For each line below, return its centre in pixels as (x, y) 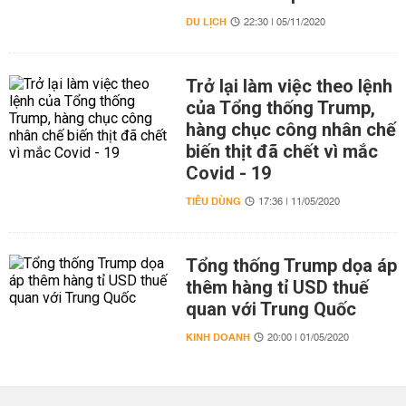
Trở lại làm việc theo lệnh (289, 86)
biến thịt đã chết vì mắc (281, 151)
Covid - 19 (228, 173)
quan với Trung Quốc (271, 309)
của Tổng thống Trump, (280, 108)
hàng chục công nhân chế (290, 130)
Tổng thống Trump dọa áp (291, 266)
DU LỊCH (206, 22)
